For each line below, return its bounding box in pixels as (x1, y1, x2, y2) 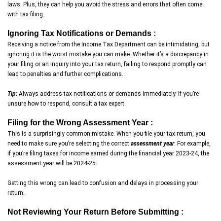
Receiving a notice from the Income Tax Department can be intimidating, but (7, 41, 210, 48)
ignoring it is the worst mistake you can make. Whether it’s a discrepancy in (7, 51, 209, 58)
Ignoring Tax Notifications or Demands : (7, 29, 156, 38)
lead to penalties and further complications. (7, 71, 123, 78)
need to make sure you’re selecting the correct (7, 140, 131, 147)
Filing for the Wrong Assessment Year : (7, 118, 153, 127)
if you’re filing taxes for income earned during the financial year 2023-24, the (7, 150, 209, 157)
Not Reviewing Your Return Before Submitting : (7, 208, 184, 217)
